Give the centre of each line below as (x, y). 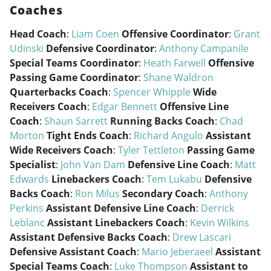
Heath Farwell (175, 63)
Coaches (36, 10)
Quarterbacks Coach (59, 92)
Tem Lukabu (174, 179)
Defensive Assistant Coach (73, 252)
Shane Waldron (178, 77)
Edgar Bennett (125, 106)
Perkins (27, 208)
